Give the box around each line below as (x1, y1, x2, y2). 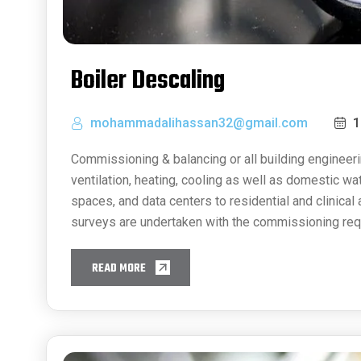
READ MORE (92, 259, 146, 279)
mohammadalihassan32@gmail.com (90, 115, 308, 131)
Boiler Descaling (71, 61, 225, 102)
